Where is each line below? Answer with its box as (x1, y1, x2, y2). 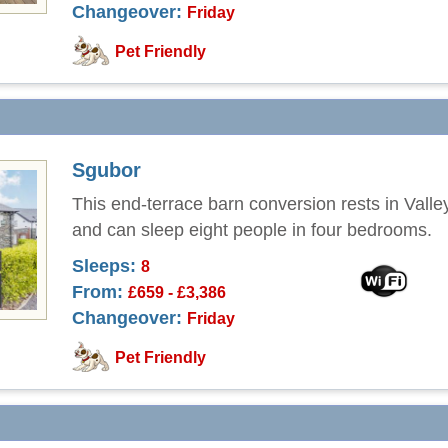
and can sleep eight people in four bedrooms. (72, 220, 432, 240)
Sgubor (72, 159, 141, 181)
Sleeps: (72, 256, 136, 276)
